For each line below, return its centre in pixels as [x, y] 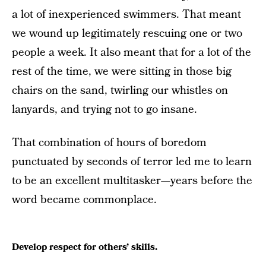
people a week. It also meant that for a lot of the [132, 52]
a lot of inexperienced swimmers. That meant [126, 14]
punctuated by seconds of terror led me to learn [132, 161]
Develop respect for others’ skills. [85, 247]
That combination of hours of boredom [109, 142]
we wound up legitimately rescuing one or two [127, 33]
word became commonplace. [84, 199]
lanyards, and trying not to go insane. [104, 109]
